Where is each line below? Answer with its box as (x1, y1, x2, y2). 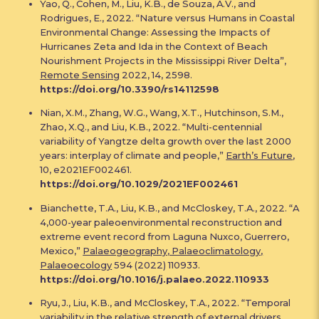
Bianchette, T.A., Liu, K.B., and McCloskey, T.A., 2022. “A (40, 202, 300, 214)
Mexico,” (40, 244, 83, 256)
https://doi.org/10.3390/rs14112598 (40, 83, 220, 95)
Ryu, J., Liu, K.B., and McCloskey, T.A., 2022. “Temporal (40, 296, 291, 308)
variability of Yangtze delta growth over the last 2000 (40, 135, 292, 147)
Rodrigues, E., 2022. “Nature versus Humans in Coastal (40, 11, 296, 23)
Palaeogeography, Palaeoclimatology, (83, 244, 263, 256)
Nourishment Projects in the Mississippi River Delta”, (40, 54, 287, 66)
